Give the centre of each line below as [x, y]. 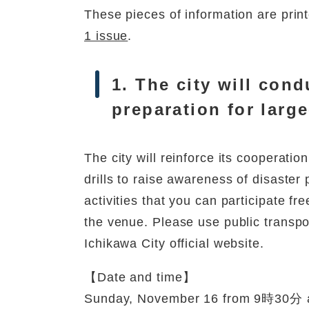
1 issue [106, 36]
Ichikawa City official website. [174, 244]
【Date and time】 [140, 278]
